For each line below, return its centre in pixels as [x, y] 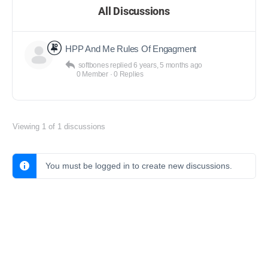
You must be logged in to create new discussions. [139, 166]
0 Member [92, 74]
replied [122, 65]
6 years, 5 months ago [168, 65]
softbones [93, 65]
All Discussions [134, 11]
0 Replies [129, 74]
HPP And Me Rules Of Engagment [131, 49]
